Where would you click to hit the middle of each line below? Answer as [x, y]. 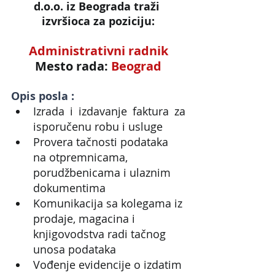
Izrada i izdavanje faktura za [109, 111]
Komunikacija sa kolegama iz [109, 203]
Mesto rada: [73, 66]
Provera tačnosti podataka [102, 141]
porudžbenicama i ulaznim [103, 172]
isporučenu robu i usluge [98, 126]
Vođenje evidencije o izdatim [109, 264]
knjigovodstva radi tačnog [101, 234]
